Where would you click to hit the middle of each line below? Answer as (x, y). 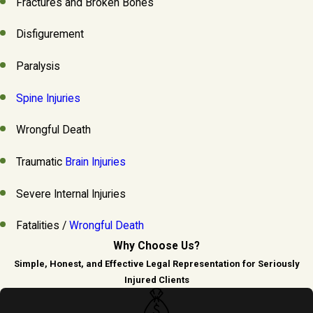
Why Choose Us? (156, 246)
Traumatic (41, 162)
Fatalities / (43, 226)
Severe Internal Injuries (71, 194)
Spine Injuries (49, 98)
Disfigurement (50, 35)
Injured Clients (156, 279)
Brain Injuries (96, 162)
